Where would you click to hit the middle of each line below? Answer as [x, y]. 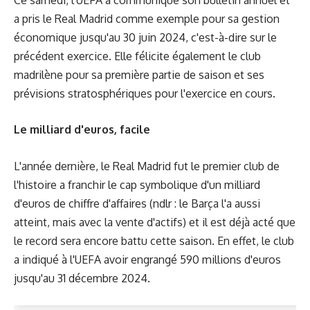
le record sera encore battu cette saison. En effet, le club [154, 240]
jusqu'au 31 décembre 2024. [82, 278]
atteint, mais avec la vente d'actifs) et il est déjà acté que [155, 222]
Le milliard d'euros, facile [82, 130]
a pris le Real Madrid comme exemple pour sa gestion [147, 18]
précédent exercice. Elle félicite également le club [137, 56]
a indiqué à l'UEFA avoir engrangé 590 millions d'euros [147, 259]
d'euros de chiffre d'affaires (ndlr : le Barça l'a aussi [137, 203]
